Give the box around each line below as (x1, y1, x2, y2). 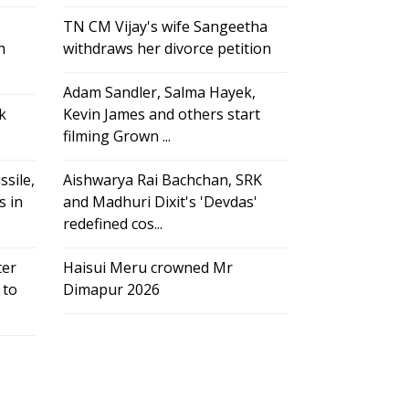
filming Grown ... (62, 126, 171, 147)
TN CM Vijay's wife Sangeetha (62, 16, 267, 37)
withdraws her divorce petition (62, 38, 271, 59)
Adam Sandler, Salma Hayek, (62, 82, 256, 103)
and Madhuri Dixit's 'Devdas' (62, 192, 257, 213)
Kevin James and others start (62, 104, 260, 125)
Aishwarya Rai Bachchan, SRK (62, 170, 262, 191)
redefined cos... (62, 214, 163, 235)
